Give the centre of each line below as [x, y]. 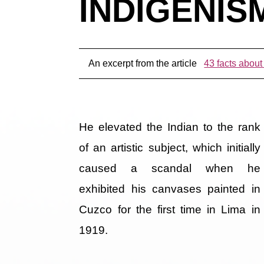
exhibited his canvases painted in [170, 189]
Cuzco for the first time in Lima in [170, 210]
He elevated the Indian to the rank [170, 127]
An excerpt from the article [144, 64]
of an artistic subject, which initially [170, 148]
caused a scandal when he [170, 169]
